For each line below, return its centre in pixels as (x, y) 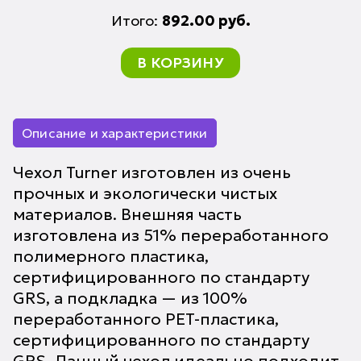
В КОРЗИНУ (180, 62)
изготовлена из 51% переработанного (171, 235)
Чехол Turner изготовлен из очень (152, 172)
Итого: (136, 21)
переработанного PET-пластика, (146, 319)
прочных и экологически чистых (145, 193)
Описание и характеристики (115, 133)
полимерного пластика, (111, 256)
